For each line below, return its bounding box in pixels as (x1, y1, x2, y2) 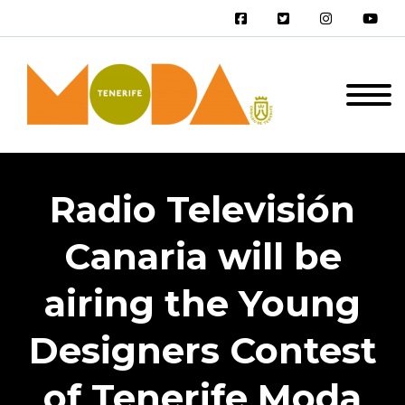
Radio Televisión (50, 187, 355, 231)
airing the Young (44, 281, 361, 325)
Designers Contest (28, 328, 377, 372)
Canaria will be (63, 234, 342, 278)
